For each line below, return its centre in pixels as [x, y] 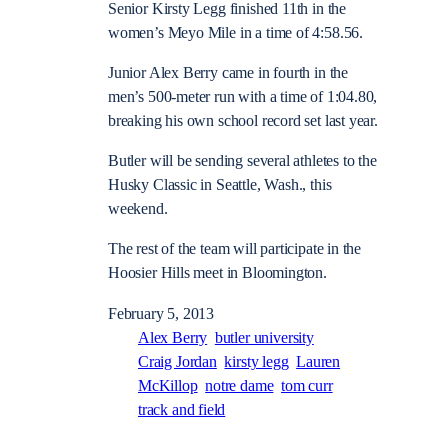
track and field [182, 409]
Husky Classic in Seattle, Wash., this [220, 185]
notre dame [239, 385]
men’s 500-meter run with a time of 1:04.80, [243, 96]
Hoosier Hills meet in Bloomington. [217, 273]
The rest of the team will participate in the [235, 249]
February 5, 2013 [161, 313]
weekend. [138, 209]
